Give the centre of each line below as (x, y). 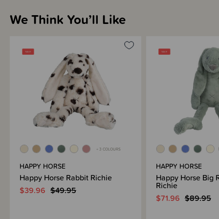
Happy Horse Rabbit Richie (66, 177)
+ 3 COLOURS (109, 149)
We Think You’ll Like (68, 19)
